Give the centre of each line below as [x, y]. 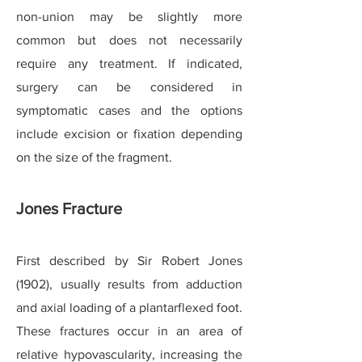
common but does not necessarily [129, 40]
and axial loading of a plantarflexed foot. [129, 307]
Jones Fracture [69, 208]
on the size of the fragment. [94, 157]
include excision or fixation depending [129, 134]
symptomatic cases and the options [129, 110]
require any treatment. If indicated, [129, 63]
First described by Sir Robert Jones [129, 261]
